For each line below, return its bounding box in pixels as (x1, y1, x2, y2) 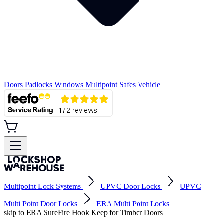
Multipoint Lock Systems (4, 182, 81, 190)
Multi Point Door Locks (4, 200, 77, 208)
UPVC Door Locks (100, 182, 160, 190)
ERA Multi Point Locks (96, 200, 169, 208)
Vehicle (138, 80, 160, 89)
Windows (54, 80, 85, 89)
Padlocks (25, 80, 54, 89)
